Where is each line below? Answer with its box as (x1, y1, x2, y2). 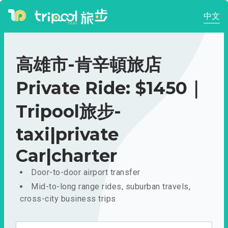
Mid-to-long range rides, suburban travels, (31, 182, 190, 191)
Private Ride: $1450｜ (16, 77, 204, 99)
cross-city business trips (20, 194, 116, 204)
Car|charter (16, 145, 117, 166)
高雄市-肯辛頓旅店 (16, 54, 161, 75)
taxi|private (16, 124, 119, 145)
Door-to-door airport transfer (31, 167, 140, 177)
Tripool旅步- (16, 101, 121, 122)
